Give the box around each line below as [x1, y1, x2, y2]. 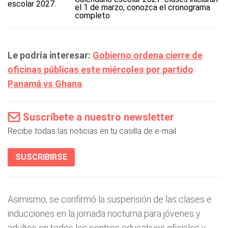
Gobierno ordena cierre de [93, 50, 203, 61]
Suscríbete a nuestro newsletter [23, 111, 174, 123]
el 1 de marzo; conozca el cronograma [74, 3, 210, 12]
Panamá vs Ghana [8, 78, 82, 89]
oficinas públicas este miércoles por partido [8, 64, 193, 75]
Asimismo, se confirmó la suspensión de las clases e [8, 194, 212, 205]
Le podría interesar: [8, 50, 93, 61]
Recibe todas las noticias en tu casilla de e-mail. [8, 126, 178, 136]
